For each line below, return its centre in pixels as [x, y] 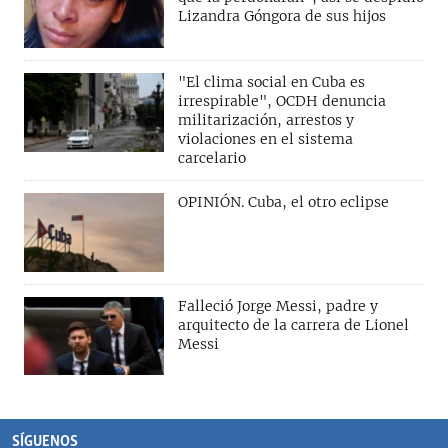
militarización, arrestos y [266, 119]
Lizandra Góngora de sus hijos [282, 16]
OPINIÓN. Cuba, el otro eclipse [283, 201]
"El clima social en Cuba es [271, 81]
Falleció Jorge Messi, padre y [278, 305]
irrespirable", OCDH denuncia [282, 100]
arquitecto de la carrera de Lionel [293, 324]
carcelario [212, 157]
